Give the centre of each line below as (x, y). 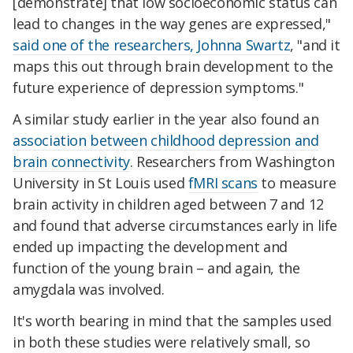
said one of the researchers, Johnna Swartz (152, 45)
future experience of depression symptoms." (158, 88)
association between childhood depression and (166, 141)
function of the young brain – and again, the (156, 268)
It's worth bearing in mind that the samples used (172, 320)
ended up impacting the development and (150, 247)
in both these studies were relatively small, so (162, 342)
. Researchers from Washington (232, 162)
